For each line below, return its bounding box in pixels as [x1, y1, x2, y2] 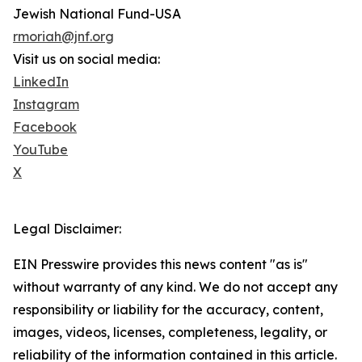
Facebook [13, 119, 77, 136]
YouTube [13, 141, 68, 158]
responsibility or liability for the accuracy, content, [13, 301, 323, 318]
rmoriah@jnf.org [13, 28, 114, 45]
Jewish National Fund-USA [13, 6, 181, 23]
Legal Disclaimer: [13, 221, 121, 238]
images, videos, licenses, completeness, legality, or [13, 324, 327, 341]
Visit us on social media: [13, 51, 160, 68]
